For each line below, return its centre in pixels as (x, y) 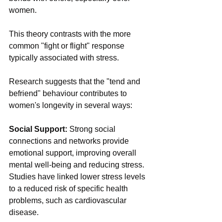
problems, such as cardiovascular (69, 201)
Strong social (93, 129)
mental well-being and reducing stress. (78, 165)
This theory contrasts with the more (71, 34)
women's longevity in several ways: (71, 106)
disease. (24, 213)
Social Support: (39, 129)
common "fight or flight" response (68, 46)
